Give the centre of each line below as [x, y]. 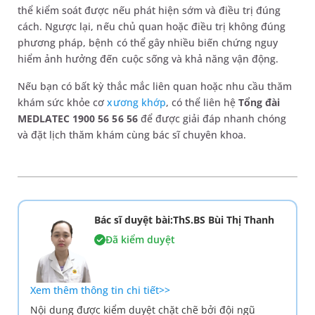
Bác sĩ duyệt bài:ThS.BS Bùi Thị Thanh [184, 219]
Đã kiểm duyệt [140, 239]
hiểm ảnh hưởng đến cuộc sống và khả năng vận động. [150, 58]
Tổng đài [259, 102]
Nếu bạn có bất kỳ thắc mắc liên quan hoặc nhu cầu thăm [155, 86]
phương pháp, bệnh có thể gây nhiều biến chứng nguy [148, 42]
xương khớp [136, 102]
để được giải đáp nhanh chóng [212, 118]
